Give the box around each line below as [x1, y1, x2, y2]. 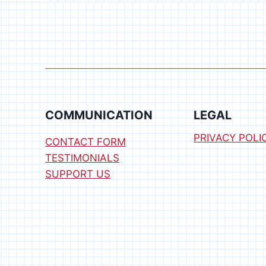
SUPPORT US [45, 168, 110, 180]
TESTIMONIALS [45, 152, 119, 164]
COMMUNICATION [45, 108, 153, 123]
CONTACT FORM [45, 136, 126, 148]
